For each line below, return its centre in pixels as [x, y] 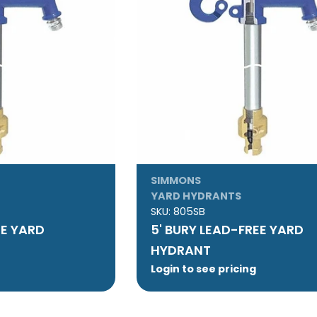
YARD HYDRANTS [196, 196]
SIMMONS [176, 181]
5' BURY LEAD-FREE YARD [227, 230]
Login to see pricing [204, 269]
